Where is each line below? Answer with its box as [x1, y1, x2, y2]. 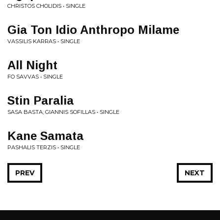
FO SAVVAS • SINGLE [7, 73, 63, 80]
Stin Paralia [7, 94, 74, 107]
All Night [7, 58, 57, 72]
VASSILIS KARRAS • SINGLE [7, 38, 80, 45]
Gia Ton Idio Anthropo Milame [7, 23, 179, 36]
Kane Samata [7, 129, 83, 142]
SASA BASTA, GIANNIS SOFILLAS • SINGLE [7, 109, 119, 115]
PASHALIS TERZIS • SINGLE [7, 144, 80, 151]
